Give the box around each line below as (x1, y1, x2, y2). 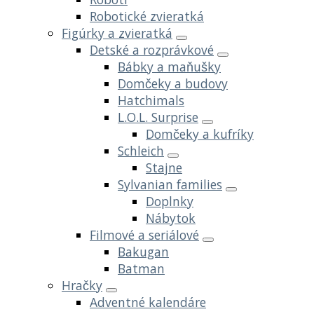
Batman (118, 259, 165, 277)
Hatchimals (118, 91, 184, 109)
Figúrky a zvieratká (62, 24, 172, 41)
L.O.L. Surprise (118, 108, 198, 125)
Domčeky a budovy (118, 74, 228, 92)
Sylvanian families (118, 175, 222, 193)
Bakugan (118, 243, 169, 260)
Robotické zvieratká (90, 7, 204, 25)
